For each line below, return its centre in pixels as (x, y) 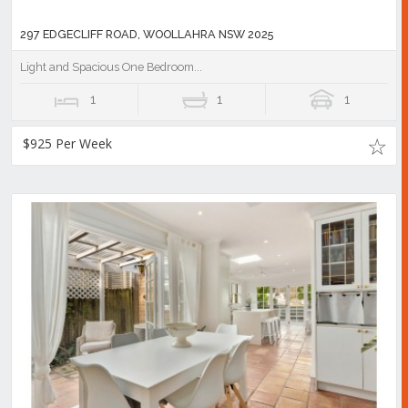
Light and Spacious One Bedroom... (111, 66)
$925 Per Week (67, 144)
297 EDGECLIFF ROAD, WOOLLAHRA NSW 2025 (147, 34)
